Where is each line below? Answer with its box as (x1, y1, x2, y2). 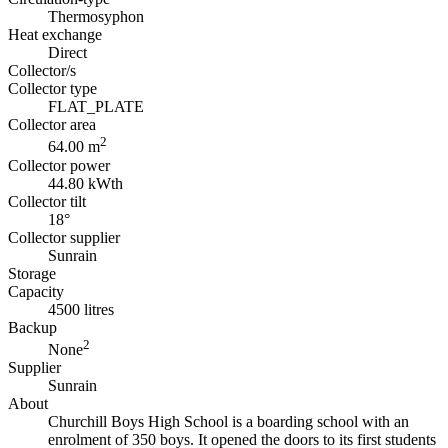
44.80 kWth (48, 174, 123, 192)
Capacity (8, 282, 64, 300)
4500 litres (48, 300, 114, 318)
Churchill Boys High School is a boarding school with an (48, 413, 409, 431)
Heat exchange (8, 26, 102, 44)
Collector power (8, 156, 110, 174)
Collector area (8, 116, 96, 134)
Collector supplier (8, 228, 120, 246)
